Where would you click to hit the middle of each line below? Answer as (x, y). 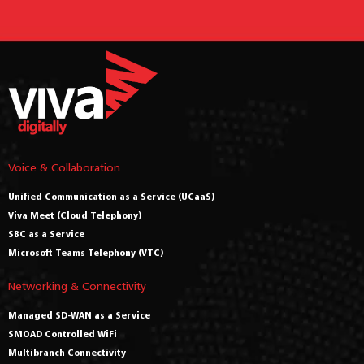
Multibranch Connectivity (67, 353)
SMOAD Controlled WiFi (63, 334)
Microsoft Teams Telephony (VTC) (86, 253)
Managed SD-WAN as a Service (79, 315)
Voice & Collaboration (64, 167)
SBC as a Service (46, 234)
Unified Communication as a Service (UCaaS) (112, 197)
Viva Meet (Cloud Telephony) (75, 215)
